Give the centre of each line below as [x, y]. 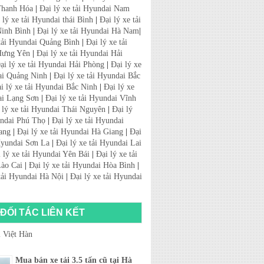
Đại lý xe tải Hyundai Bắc [97, 76]
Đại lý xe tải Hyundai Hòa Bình [82, 165]
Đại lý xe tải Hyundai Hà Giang [70, 132]
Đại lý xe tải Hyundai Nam [85, 9]
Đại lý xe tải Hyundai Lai [99, 143]
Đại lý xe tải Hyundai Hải [80, 53]
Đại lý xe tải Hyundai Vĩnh [91, 98]
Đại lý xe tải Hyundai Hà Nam [88, 31]
